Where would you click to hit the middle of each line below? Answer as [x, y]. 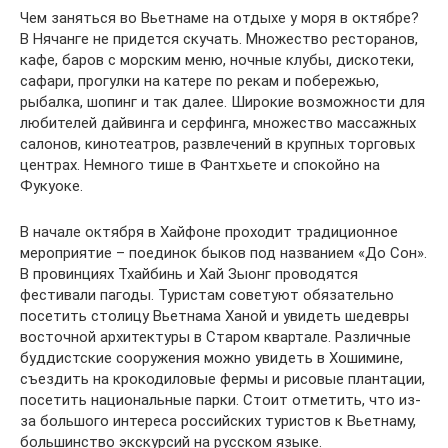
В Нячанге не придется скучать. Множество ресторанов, [219, 39]
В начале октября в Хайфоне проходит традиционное [209, 232]
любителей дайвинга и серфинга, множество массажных [218, 123]
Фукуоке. [51, 186]
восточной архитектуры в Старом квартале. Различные [215, 337]
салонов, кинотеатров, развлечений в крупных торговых [217, 144]
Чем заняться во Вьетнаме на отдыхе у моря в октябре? [219, 18]
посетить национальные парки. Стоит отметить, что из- [220, 400]
